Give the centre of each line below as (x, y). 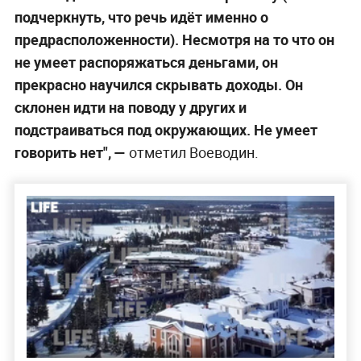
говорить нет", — (70, 152)
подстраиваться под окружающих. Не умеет (166, 129)
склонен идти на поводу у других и (130, 107)
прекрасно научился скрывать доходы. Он (158, 84)
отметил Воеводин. (192, 152)
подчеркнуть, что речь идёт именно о (141, 17)
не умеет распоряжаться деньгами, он (146, 62)
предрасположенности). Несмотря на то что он (174, 39)
